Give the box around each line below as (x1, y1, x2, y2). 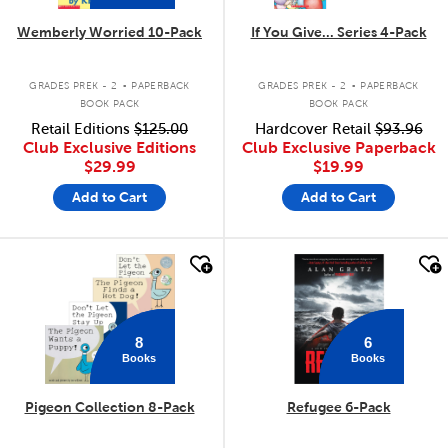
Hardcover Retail (254, 121, 375, 138)
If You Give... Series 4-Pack (250, 24, 427, 41)
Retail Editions (31, 121, 134, 138)
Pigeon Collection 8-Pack (24, 398, 195, 415)
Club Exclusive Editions (23, 139, 196, 157)
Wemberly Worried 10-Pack (17, 24, 202, 41)
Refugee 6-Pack (286, 398, 391, 415)
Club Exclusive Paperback (241, 139, 436, 157)
